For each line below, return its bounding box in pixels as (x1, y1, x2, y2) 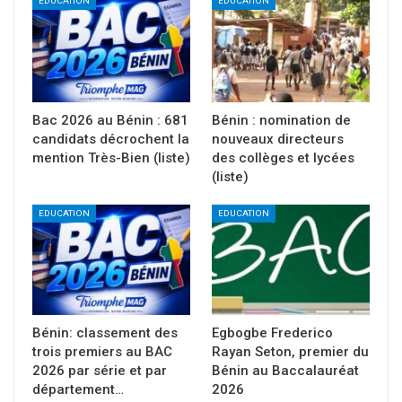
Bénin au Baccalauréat (212, 363, 359, 380)
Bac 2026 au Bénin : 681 (32, 112, 188, 129)
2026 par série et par (32, 363, 167, 380)
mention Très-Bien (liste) (32, 150, 190, 167)
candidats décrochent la (32, 131, 189, 148)
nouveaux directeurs (212, 131, 344, 148)
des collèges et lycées (212, 150, 354, 167)
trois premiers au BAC (32, 344, 172, 361)
